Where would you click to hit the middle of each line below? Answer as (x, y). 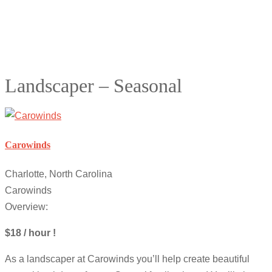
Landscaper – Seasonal (93, 86)
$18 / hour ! (30, 233)
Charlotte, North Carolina (59, 174)
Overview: (26, 207)
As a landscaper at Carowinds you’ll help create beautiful (127, 259)
